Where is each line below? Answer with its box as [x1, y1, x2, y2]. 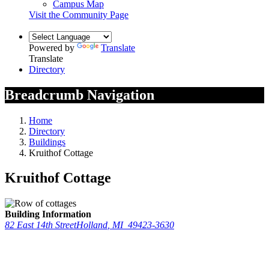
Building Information [5, 209, 91, 220]
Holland [76, 220, 107, 231]
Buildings [29, 136, 65, 147]
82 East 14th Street [5, 220, 76, 231]
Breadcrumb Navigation [5, 86, 154, 103]
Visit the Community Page [29, 9, 128, 20]
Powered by [29, 42, 77, 53]
